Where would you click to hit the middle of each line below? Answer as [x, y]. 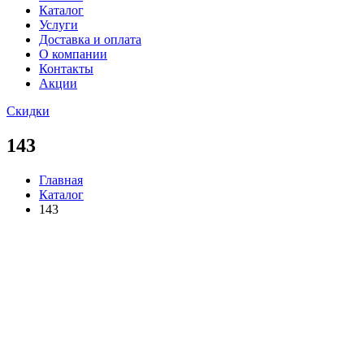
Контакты [66, 69]
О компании [73, 54]
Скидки [28, 111]
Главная [61, 180]
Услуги [58, 25]
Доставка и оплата [90, 39]
